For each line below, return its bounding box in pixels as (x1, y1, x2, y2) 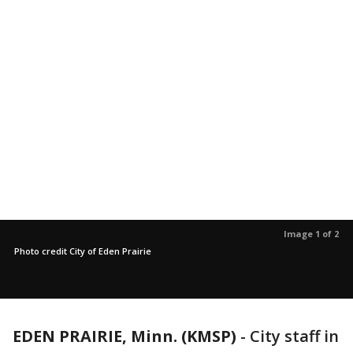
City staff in (250, 325, 339, 347)
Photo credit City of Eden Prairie (14, 245, 151, 257)
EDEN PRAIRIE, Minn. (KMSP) (13, 325, 236, 347)
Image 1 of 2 (284, 228, 339, 240)
